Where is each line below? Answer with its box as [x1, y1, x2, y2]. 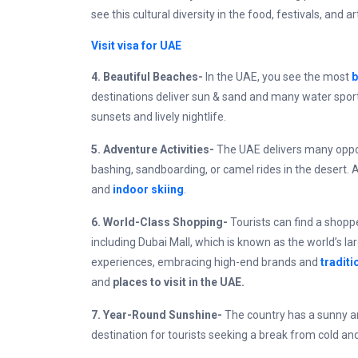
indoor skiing [113, 183, 184, 196]
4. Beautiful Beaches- [91, 70, 205, 83]
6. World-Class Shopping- [91, 216, 230, 229]
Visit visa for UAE [91, 39, 181, 52]
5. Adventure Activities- [91, 143, 217, 156]
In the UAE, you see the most [205, 70, 352, 83]
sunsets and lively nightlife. [91, 110, 229, 123]
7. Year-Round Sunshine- [91, 308, 225, 321]
